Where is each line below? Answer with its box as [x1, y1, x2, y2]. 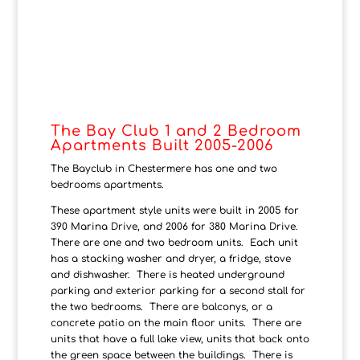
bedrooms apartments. [50, 178, 164, 190]
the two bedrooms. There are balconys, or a [50, 301, 272, 313]
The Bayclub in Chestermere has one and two [50, 162, 277, 174]
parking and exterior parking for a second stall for [50, 284, 305, 297]
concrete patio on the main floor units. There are [50, 317, 301, 329]
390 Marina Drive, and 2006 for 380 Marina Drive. [50, 220, 301, 232]
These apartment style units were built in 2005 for [50, 204, 299, 216]
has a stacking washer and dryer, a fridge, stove [50, 252, 291, 264]
